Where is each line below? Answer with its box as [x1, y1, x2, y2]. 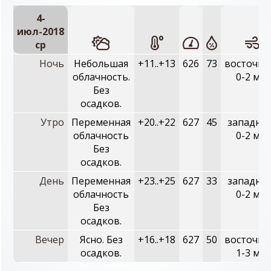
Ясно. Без [79, 233, 123, 246]
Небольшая [74, 57, 128, 70]
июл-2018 [17, 25, 64, 38]
